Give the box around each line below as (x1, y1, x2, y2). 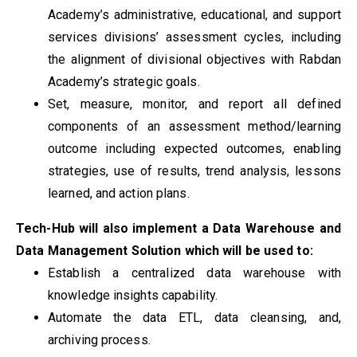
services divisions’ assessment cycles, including (48, 29, 341, 45)
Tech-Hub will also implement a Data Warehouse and (16, 220, 341, 236)
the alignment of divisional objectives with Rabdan (48, 51, 341, 67)
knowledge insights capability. (48, 287, 218, 303)
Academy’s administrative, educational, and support (48, 6, 341, 22)
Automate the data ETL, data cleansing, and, (48, 309, 341, 325)
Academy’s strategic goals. (48, 73, 200, 89)
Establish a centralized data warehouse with (48, 265, 341, 280)
